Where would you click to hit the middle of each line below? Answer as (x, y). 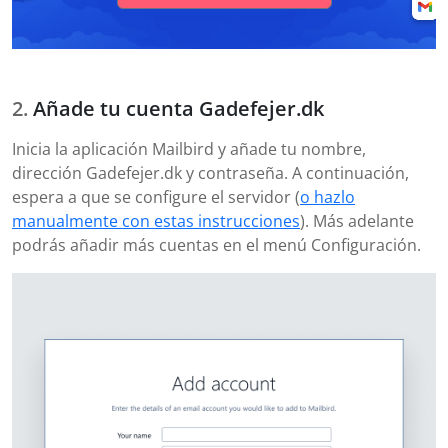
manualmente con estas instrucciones (156, 221)
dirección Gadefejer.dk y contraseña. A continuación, (210, 173)
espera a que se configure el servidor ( (156, 197)
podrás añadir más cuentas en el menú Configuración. (216, 245)
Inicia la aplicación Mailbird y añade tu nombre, (189, 149)
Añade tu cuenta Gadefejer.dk (178, 109)
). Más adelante (357, 221)
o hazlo (327, 197)
